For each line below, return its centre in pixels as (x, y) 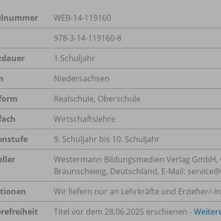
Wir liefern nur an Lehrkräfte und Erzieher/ (133, 191)
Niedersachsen (82, 78)
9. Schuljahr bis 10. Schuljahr (107, 139)
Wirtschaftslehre (85, 119)
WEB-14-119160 (82, 18)
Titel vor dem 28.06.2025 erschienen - (124, 211)
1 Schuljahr (74, 58)
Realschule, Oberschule (97, 98)
